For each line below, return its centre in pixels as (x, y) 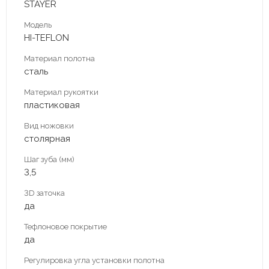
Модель (38, 25)
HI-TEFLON (47, 38)
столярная (47, 138)
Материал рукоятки (61, 92)
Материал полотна (59, 58)
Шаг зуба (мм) (49, 159)
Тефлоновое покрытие (65, 226)
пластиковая (52, 105)
